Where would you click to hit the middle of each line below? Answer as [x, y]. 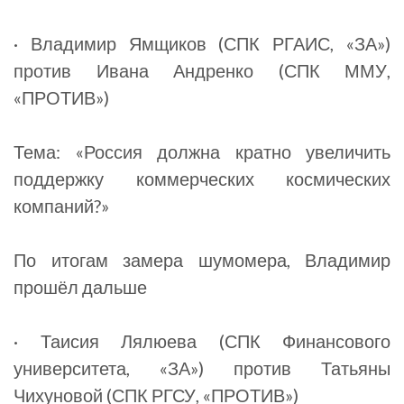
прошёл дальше [80, 287]
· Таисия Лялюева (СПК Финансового [202, 341]
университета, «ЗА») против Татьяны [202, 368]
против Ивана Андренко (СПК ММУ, [202, 70]
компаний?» [61, 206]
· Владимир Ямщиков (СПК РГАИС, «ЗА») [202, 43]
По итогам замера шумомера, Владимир [202, 260]
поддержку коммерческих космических [202, 179]
